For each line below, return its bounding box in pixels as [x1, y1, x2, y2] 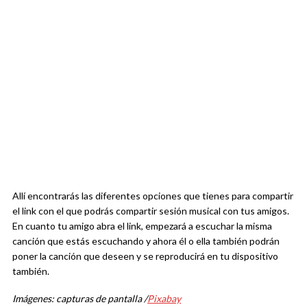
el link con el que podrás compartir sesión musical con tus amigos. [12, 205, 289, 217]
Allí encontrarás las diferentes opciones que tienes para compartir [12, 190, 293, 202]
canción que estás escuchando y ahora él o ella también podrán [12, 235, 280, 247]
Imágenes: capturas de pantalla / [12, 293, 147, 305]
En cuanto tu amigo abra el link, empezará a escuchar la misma [12, 220, 272, 232]
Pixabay [147, 293, 181, 305]
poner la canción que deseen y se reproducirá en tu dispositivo [12, 250, 278, 262]
